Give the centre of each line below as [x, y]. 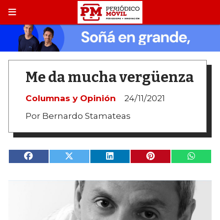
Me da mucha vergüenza [110, 78]
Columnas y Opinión [71, 98]
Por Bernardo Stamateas [78, 116]
